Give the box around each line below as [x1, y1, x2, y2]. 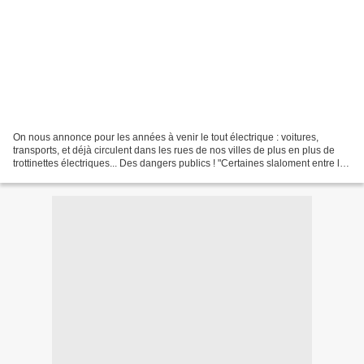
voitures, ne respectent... [13, 170, 120, 182]
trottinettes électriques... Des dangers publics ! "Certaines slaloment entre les [13, 157, 350, 169]
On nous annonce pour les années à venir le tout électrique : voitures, [13, 131, 318, 143]
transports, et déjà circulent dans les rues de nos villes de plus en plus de [13, 144, 335, 156]
